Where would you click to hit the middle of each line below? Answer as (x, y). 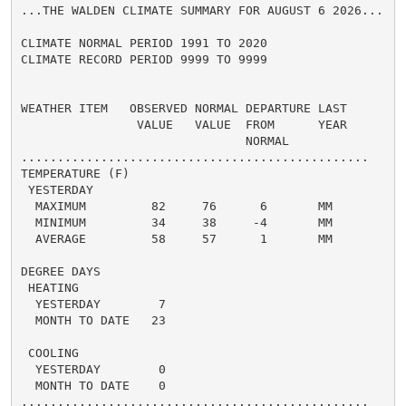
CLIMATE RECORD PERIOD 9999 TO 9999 (144, 59)
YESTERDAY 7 (93, 304)
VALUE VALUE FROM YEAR (184, 124)
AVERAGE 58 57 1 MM (176, 238)
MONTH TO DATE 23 (93, 320)
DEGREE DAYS (60, 271)
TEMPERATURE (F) (75, 173)
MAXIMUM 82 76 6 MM (176, 206)
